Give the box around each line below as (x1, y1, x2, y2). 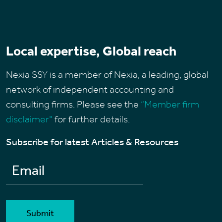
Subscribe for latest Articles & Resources (6, 135, 178, 148)
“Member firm (141, 98, 199, 110)
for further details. (53, 112, 130, 125)
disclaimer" (6, 112, 53, 125)
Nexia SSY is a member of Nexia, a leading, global (6, 68, 209, 80)
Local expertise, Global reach (6, 43, 176, 59)
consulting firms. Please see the (6, 98, 141, 110)
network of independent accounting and (6, 83, 174, 95)
